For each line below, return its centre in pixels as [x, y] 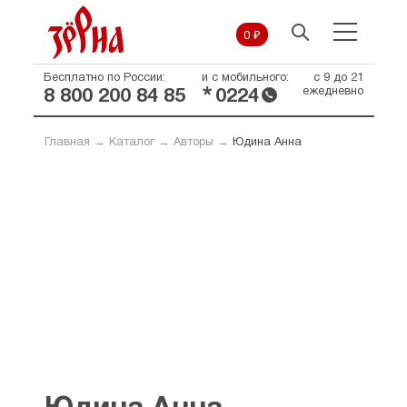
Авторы [193, 143]
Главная [67, 143]
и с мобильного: [245, 78]
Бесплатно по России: [104, 78]
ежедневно [333, 92]
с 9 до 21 [338, 78]
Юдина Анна [267, 143]
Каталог [131, 143]
